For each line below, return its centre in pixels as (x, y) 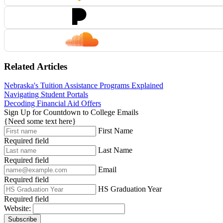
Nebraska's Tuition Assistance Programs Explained (84, 86)
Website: (17, 209)
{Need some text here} (40, 121)
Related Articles (36, 66)
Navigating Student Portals (46, 95)
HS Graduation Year (130, 189)
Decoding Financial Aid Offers (53, 104)
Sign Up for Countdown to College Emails (71, 112)
